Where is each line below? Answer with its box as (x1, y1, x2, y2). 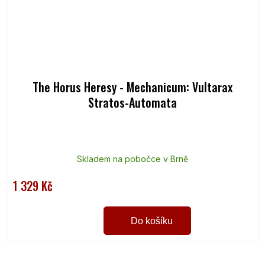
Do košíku (130, 216, 173, 227)
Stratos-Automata (88, 93, 177, 111)
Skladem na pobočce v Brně (77, 153, 188, 164)
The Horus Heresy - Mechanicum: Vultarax (33, 77, 232, 96)
